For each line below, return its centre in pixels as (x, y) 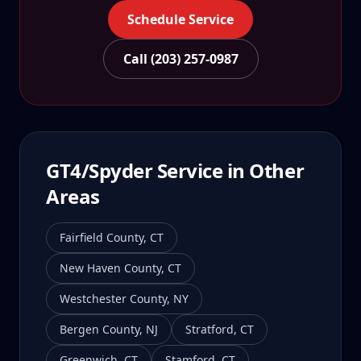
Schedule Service (180, 19)
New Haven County (110, 268)
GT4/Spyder (100, 170)
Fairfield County (102, 237)
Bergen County (100, 329)
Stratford (210, 329)
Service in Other (228, 170)
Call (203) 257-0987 (180, 59)
